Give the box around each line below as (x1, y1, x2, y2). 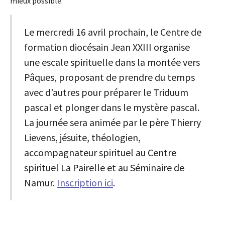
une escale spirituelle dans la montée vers (24, 56, 200, 69)
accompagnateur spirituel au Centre (24, 146, 176, 159)
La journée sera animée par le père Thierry (24, 116, 201, 129)
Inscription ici (57, 176, 113, 189)
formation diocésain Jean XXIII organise (24, 41, 190, 54)
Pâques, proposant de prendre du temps (24, 71, 195, 84)
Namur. (24, 176, 57, 189)
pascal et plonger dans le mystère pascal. (24, 101, 199, 114)
